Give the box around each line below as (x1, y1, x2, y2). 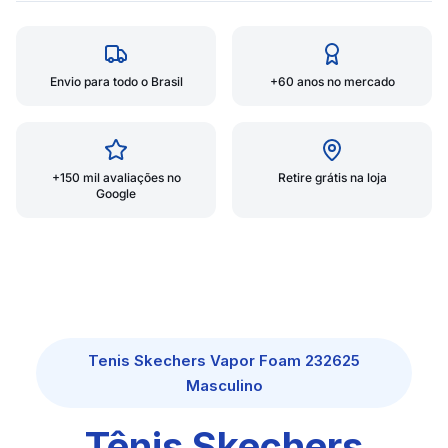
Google (96, 186, 136, 201)
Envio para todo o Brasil (49, 74, 183, 89)
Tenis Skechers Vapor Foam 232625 (88, 351, 360, 370)
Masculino (185, 376, 263, 395)
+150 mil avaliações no (51, 170, 181, 185)
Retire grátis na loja (277, 170, 387, 185)
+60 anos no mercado (269, 74, 395, 89)
